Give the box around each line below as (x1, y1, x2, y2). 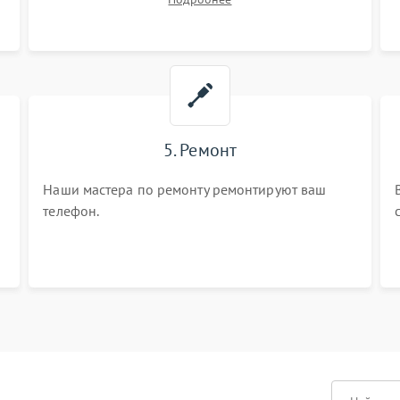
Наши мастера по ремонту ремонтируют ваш (43, 180, 327, 198)
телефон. (43, 202, 100, 220)
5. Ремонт (163, 138, 237, 162)
